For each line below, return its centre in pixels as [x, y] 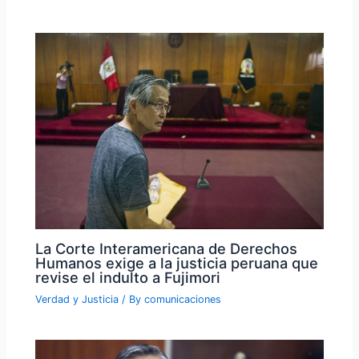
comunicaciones [183, 300]
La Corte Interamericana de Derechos [167, 249]
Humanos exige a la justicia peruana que [177, 263]
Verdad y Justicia [77, 300]
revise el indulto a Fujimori [128, 278]
